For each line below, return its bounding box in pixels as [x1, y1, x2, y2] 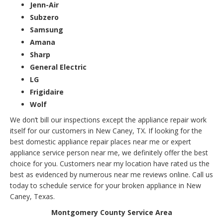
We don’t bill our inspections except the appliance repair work [10, 114, 207, 124]
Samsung [30, 24, 63, 34]
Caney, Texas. [10, 191, 55, 201]
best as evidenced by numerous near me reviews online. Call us [10, 169, 213, 179]
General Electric [30, 62, 87, 72]
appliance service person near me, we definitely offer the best [10, 147, 208, 157]
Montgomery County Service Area [51, 207, 172, 217]
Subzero [30, 12, 59, 22]
